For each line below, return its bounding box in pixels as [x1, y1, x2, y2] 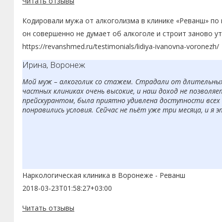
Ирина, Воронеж [22, 60, 85, 70]
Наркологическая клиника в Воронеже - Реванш [22, 170, 185, 180]
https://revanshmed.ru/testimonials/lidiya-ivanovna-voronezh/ [22, 41, 219, 51]
